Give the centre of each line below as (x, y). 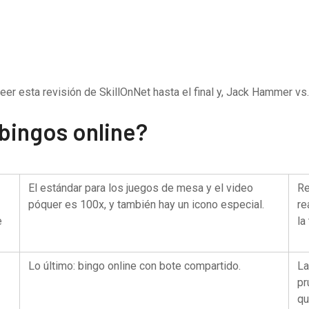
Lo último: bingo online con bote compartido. (134, 266)
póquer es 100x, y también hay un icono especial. (146, 205)
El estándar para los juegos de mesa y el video (141, 188)
